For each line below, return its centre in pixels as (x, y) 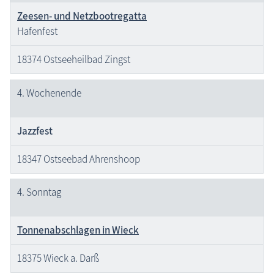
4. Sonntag (39, 192)
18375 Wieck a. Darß (58, 258)
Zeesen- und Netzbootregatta (82, 16)
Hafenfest (37, 31)
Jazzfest (35, 131)
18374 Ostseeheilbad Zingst (74, 60)
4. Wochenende (49, 93)
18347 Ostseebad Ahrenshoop (79, 159)
